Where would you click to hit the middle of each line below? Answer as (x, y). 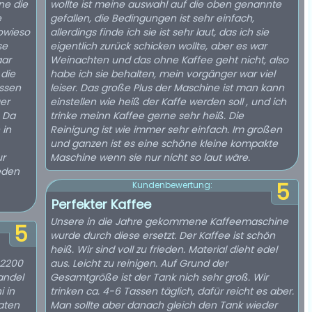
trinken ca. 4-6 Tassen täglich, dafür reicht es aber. (172, 291)
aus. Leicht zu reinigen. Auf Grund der (139, 263)
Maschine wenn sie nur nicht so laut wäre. (150, 157)
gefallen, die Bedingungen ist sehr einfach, (152, 18)
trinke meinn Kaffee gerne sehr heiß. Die (147, 116)
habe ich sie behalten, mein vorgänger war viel (163, 74)
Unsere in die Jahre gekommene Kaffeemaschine (169, 221)
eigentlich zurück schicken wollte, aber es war (158, 46)
